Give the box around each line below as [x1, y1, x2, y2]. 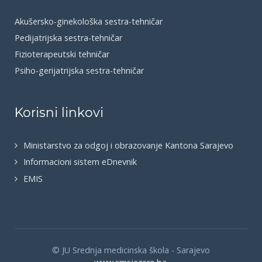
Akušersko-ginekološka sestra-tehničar [15, 15, 163, 27]
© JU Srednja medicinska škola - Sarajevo [52, 244, 210, 256]
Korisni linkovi [15, 104, 104, 120]
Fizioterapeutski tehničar [15, 48, 109, 60]
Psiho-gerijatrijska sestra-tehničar [15, 64, 144, 76]
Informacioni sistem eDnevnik [23, 156, 137, 168]
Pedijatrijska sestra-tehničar [15, 32, 122, 43]
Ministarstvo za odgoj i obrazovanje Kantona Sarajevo [23, 139, 233, 151]
